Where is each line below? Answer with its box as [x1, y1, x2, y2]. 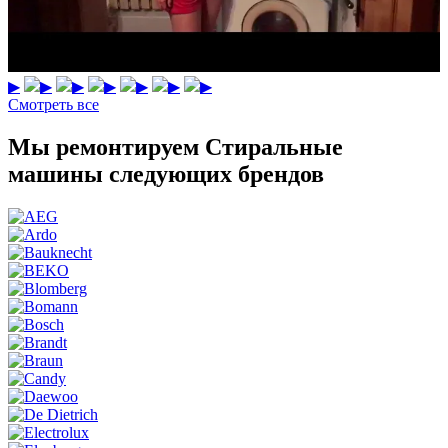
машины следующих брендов [8, 161, 324, 188]
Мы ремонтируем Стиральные [8, 134, 343, 161]
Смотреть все [8, 96, 99, 114]
